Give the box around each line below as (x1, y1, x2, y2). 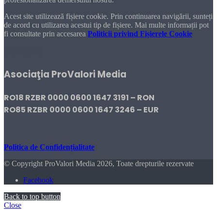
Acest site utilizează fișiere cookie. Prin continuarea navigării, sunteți (4, 12, 213, 21)
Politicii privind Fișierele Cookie (88, 30, 192, 38)
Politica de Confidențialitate (4, 142, 94, 151)
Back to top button (4, 192, 61, 201)
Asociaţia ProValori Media (4, 67, 126, 81)
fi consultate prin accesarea (4, 30, 88, 38)
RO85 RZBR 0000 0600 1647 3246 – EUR (4, 104, 159, 116)
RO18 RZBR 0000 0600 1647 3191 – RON (4, 92, 155, 104)
